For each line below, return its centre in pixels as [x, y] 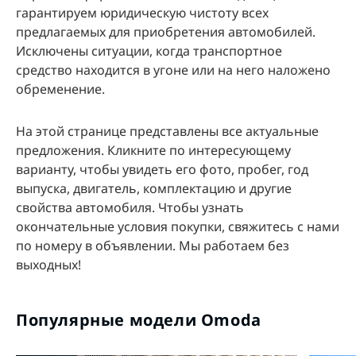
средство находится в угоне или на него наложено [173, 70]
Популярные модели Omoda [139, 320]
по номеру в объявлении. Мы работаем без [153, 246]
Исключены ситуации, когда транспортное [149, 51]
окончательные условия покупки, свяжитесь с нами [178, 227]
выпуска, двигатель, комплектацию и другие [154, 189]
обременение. [60, 89]
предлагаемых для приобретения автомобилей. [166, 32]
